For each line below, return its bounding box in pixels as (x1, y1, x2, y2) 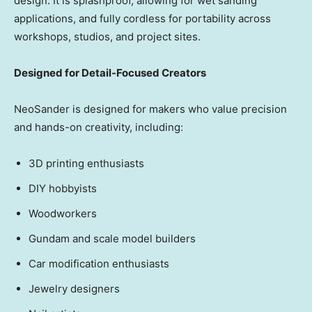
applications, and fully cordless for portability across (14, 12, 271, 26)
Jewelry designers (29, 282, 120, 296)
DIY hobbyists (29, 182, 97, 196)
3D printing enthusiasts (29, 157, 144, 171)
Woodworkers (29, 207, 97, 221)
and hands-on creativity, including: (14, 120, 183, 134)
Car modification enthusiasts (29, 257, 169, 271)
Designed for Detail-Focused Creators (14, 66, 206, 80)
